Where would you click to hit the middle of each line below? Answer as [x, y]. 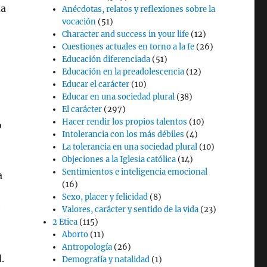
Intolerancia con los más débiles [123, 134]
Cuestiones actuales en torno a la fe [128, 47]
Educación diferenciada [106, 59]
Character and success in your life [126, 34]
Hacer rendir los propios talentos [125, 122]
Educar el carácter [96, 84]
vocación [79, 22]
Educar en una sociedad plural [119, 97]
